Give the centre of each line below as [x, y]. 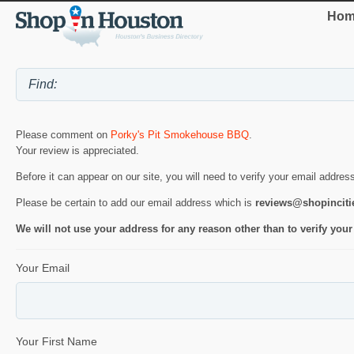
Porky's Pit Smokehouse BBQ [180, 135]
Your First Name [56, 341]
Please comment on [63, 135]
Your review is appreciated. [77, 151]
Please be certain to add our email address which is [136, 203]
